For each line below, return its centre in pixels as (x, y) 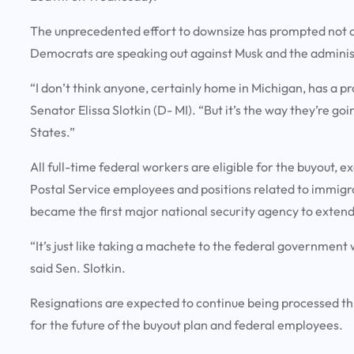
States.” (54, 132)
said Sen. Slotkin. (79, 268)
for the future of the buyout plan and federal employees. (188, 325)
